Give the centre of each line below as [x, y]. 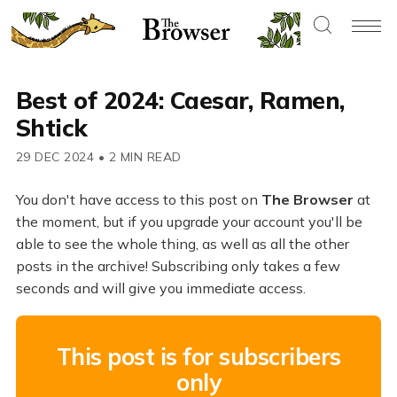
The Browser [307, 200]
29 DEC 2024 [55, 157]
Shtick [51, 128]
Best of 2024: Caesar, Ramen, [180, 101]
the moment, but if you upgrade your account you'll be [189, 222]
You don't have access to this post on [138, 200]
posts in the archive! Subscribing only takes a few [178, 266]
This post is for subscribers [198, 356]
